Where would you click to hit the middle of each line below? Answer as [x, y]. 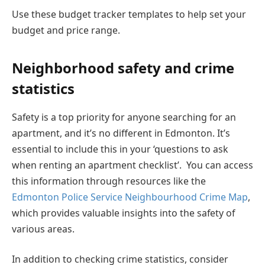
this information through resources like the [109, 181]
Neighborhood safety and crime [123, 68]
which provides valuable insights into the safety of [123, 213]
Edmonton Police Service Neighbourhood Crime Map [130, 197]
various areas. [43, 229]
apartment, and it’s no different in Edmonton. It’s [121, 133]
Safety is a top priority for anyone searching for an [124, 117]
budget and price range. [66, 30]
